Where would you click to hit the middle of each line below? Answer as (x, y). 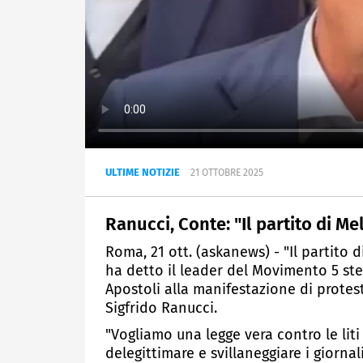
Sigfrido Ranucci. (161, 308)
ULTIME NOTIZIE (143, 173)
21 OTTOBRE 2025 (227, 173)
